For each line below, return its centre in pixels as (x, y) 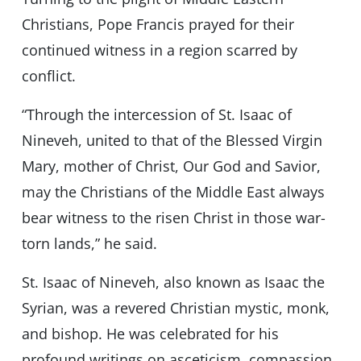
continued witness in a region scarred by (159, 50)
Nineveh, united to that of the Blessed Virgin (172, 141)
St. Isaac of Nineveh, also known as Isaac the (173, 282)
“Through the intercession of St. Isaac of (156, 115)
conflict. (48, 76)
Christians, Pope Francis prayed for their (158, 25)
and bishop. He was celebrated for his (150, 334)
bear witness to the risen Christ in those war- (173, 218)
